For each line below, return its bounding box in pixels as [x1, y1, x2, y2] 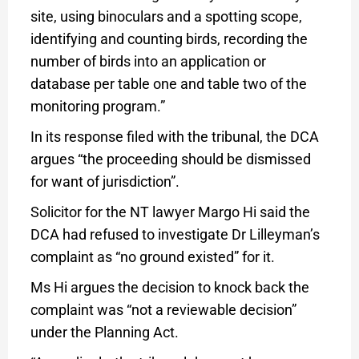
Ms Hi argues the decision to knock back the [30, 278, 309, 296]
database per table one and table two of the [30, 75, 307, 92]
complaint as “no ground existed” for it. [30, 248, 275, 265]
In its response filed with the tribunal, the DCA [30, 127, 319, 145]
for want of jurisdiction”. [30, 172, 179, 190]
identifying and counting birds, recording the [30, 30, 308, 47]
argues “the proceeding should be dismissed [30, 150, 311, 167]
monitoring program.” [30, 97, 165, 115]
